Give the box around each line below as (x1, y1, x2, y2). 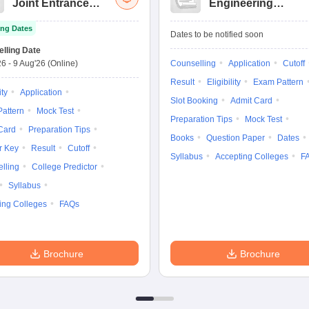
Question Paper (206, 133, 265, 143)
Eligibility (207, 77, 241, 87)
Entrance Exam (209, 11, 289, 23)
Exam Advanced (12, 11, 99, 23)
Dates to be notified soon (170, 30, 263, 39)
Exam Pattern (253, 77, 303, 87)
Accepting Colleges (215, 152, 288, 161)
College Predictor (32, 162, 97, 172)
